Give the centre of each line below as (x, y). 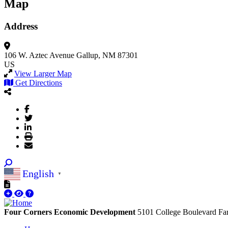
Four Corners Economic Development (70, 212)
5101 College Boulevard (178, 212)
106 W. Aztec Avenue (39, 55)
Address (21, 26)
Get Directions (39, 82)
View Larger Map (43, 73)
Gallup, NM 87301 (107, 55)
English (38, 174)
